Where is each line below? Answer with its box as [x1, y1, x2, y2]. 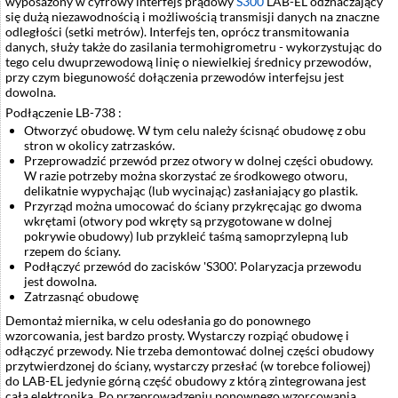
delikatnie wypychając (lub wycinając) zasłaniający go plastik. [24, 183, 358, 199]
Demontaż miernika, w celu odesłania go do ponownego [5, 313, 311, 329]
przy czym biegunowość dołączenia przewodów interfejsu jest [5, 69, 344, 85]
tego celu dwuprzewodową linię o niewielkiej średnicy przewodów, [5, 54, 371, 70]
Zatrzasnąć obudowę [24, 289, 139, 305]
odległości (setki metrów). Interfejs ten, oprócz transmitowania [5, 24, 349, 40]
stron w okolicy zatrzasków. [24, 138, 175, 154]
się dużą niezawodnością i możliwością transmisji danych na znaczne [5, 9, 379, 25]
